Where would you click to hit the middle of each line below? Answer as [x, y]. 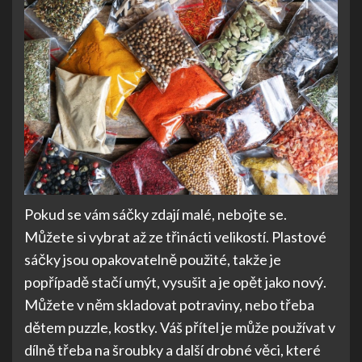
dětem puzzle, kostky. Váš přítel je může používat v [180, 327]
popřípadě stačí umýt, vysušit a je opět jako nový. [175, 282]
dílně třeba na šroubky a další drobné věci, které [173, 349]
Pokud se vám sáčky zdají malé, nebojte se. [156, 214]
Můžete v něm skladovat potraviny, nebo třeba [169, 304]
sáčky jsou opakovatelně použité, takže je [153, 259]
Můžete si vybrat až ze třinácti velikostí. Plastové [175, 236]
